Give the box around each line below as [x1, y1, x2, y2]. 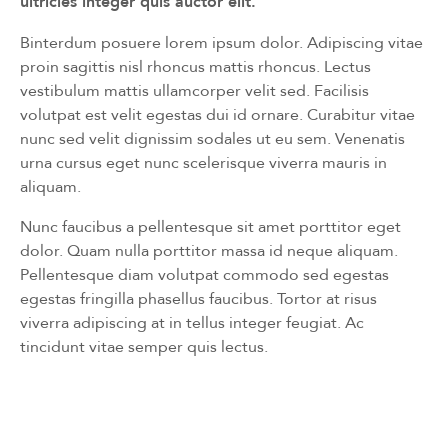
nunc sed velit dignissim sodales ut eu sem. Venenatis [20, 126, 405, 150]
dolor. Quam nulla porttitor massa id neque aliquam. [20, 238, 398, 262]
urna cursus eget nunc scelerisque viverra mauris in [20, 150, 387, 174]
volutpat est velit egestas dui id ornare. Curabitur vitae [20, 102, 415, 126]
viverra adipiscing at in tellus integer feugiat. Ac [20, 310, 364, 334]
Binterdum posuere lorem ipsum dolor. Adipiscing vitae [20, 30, 423, 54]
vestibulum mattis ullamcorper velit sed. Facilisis [20, 78, 369, 102]
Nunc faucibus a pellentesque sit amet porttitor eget [20, 214, 401, 238]
